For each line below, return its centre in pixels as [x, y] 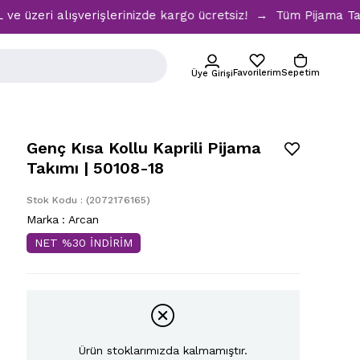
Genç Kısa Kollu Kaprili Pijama [144, 148]
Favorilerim [257, 73]
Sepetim [301, 73]
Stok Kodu [52, 200]
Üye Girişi [212, 73]
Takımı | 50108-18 [95, 168]
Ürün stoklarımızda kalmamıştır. [163, 350]
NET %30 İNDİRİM [84, 243]
